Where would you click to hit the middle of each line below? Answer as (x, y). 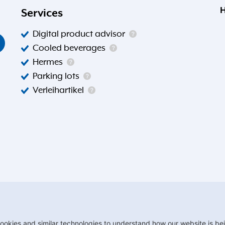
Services (42, 14)
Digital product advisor (79, 34)
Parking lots (56, 77)
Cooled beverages (69, 48)
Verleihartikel (59, 91)
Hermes (48, 63)
